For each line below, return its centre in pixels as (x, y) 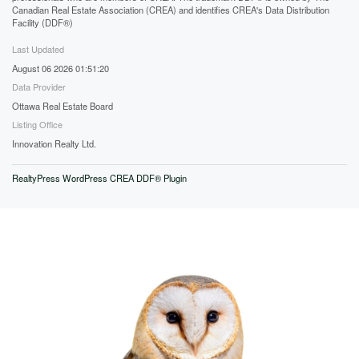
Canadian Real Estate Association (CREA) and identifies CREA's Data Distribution (171, 10)
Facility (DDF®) (42, 22)
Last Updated (38, 49)
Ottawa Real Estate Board (63, 106)
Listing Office (37, 124)
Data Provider (39, 87)
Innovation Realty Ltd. (54, 143)
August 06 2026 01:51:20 (61, 68)
